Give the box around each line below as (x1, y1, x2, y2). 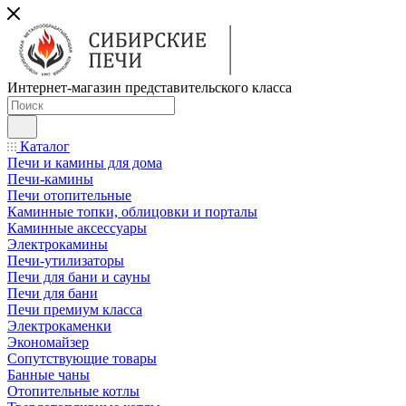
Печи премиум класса (7, 302, 142, 317)
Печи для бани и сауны (7, 269, 150, 285)
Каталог (16, 139, 70, 154)
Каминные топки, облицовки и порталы (7, 204, 257, 219)
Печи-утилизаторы (7, 253, 124, 268)
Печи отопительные (7, 188, 131, 203)
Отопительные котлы (7, 383, 140, 399)
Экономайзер (7, 334, 89, 350)
